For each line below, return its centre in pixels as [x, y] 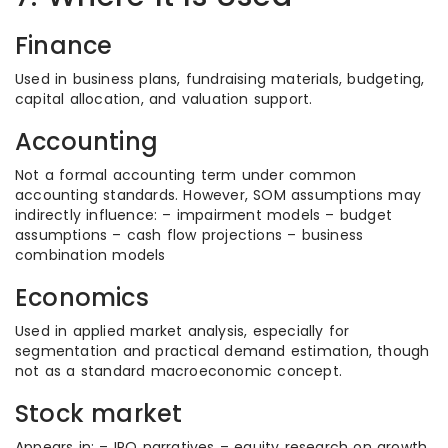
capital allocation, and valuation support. [164, 99]
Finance [64, 45]
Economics [82, 297]
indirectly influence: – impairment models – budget [204, 215]
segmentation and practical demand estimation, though [222, 351]
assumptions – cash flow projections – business [189, 235]
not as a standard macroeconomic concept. [179, 371]
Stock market [99, 413]
